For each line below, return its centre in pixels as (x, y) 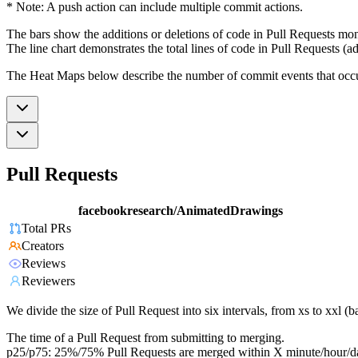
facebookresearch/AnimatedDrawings (181, 211)
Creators (43, 246)
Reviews (44, 264)
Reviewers (48, 281)
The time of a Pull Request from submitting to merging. (145, 338)
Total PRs (46, 229)
